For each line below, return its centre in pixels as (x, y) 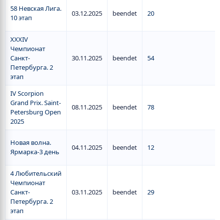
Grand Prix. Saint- (36, 103)
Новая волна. (31, 142)
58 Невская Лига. (36, 8)
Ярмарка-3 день (35, 152)
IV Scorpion (27, 93)
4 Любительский (36, 173)
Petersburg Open (36, 112)
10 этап (21, 18)
